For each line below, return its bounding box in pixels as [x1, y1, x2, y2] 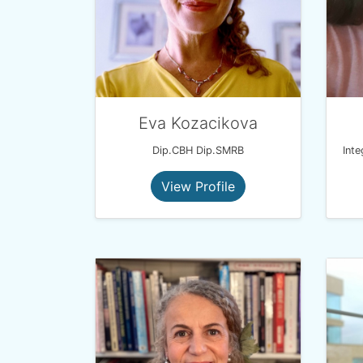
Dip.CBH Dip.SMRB [152, 144, 244, 156]
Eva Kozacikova [139, 113, 258, 133]
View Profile [161, 178, 235, 194]
